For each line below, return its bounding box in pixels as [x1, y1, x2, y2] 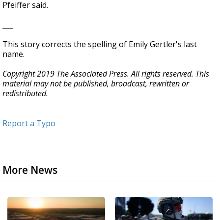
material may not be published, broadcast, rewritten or [2, 78, 189, 89]
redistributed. [2, 88, 48, 99]
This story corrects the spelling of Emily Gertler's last [2, 39, 197, 50]
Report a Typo [2, 118, 55, 129]
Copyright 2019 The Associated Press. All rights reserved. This [2, 68, 209, 79]
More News [2, 163, 57, 177]
